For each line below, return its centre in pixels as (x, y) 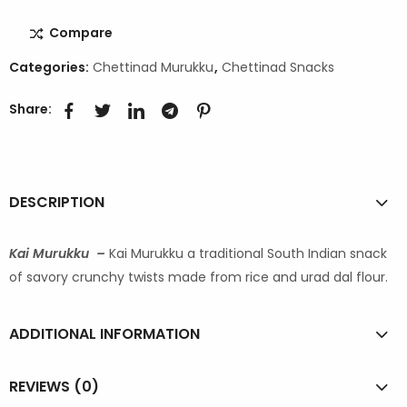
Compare (81, 32)
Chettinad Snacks (278, 67)
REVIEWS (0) (54, 387)
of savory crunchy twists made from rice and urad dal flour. (199, 277)
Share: (30, 109)
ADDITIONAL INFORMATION (104, 333)
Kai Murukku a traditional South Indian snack (248, 253)
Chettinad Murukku (153, 67)
